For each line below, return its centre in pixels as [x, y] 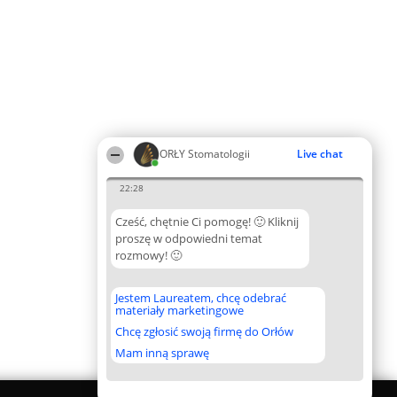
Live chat [320, 154]
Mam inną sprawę [162, 353]
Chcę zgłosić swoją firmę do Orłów [204, 331]
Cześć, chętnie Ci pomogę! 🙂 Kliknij [207, 222]
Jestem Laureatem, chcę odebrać [201, 298]
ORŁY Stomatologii [205, 154]
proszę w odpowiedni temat [189, 238]
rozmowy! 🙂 [148, 255]
